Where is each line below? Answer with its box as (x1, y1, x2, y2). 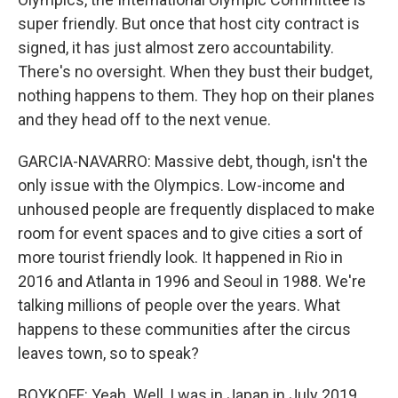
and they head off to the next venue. (18, 110, 271, 129)
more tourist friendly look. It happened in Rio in (18, 248, 343, 267)
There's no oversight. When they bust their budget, (18, 62, 372, 81)
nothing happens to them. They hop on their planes (18, 86, 375, 105)
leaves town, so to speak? (18, 344, 199, 362)
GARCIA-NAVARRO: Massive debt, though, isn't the (18, 152, 368, 171)
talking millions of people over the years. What (18, 296, 340, 314)
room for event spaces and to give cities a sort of (18, 224, 363, 243)
